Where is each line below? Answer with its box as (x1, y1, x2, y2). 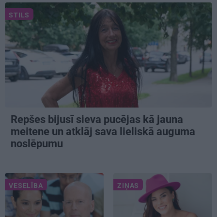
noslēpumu (11, 137, 65, 150)
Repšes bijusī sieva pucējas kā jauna (11, 113, 183, 125)
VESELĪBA (9, 181, 43, 189)
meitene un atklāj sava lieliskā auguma (11, 125, 195, 138)
